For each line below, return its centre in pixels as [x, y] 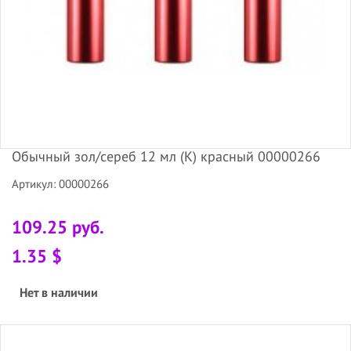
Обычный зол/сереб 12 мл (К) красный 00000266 [166, 156]
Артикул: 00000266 [60, 183]
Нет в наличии [59, 292]
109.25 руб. [58, 226]
